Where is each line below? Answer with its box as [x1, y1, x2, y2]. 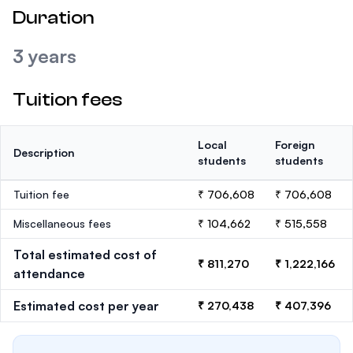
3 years [13, 44, 76, 68]
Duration [13, 7, 95, 28]
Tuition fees [13, 89, 122, 110]
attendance [13, 266, 85, 281]
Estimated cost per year [13, 298, 159, 314]
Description [13, 146, 75, 159]
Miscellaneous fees [13, 217, 111, 230]
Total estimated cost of [13, 247, 157, 262]
